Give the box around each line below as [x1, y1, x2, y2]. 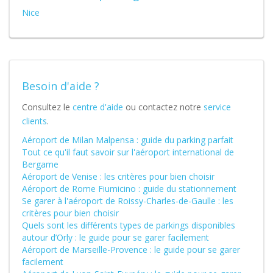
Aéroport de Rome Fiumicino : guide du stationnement [22, 183, 236, 194]
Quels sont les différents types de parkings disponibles [22, 219, 235, 231]
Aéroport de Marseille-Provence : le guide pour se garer [22, 244, 240, 255]
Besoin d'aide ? [22, 79, 99, 93]
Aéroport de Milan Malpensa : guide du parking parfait [22, 134, 233, 146]
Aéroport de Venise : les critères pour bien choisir [22, 171, 214, 182]
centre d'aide [73, 101, 123, 113]
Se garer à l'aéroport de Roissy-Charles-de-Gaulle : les [22, 195, 233, 207]
